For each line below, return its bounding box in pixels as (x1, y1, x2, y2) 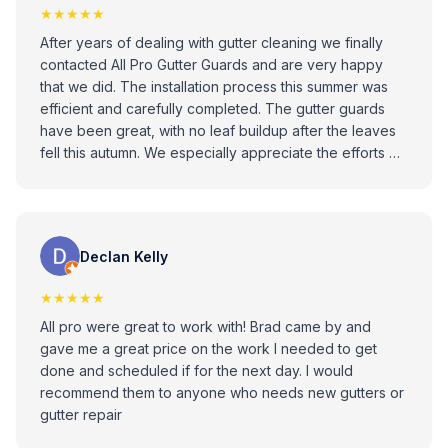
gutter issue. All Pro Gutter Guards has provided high (40, 188, 385, 205)
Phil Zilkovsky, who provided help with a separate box (40, 166, 398, 183)
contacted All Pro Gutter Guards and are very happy (40, 56, 383, 73)
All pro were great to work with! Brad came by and (40, 318, 371, 335)
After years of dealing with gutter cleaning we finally (40, 34, 383, 51)
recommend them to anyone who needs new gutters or (40, 384, 404, 401)
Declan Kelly (80, 247, 168, 265)
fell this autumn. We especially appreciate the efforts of (40, 144, 403, 161)
